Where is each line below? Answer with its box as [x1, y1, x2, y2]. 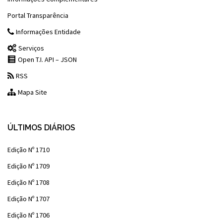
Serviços [18, 44, 45, 53]
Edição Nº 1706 [7, 211, 50, 220]
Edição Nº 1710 [7, 145, 50, 155]
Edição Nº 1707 [7, 194, 50, 204]
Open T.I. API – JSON [18, 55, 77, 64]
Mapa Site [18, 88, 48, 97]
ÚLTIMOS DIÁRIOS [7, 123, 75, 133]
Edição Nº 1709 [7, 162, 50, 171]
